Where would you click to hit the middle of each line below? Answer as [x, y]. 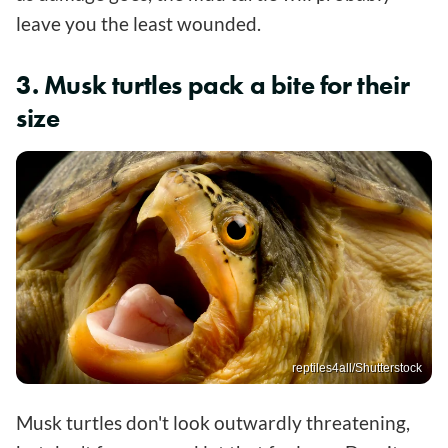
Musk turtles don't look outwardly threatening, [213, 423]
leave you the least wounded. [138, 23]
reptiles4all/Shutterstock [357, 368]
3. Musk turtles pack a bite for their [213, 84]
